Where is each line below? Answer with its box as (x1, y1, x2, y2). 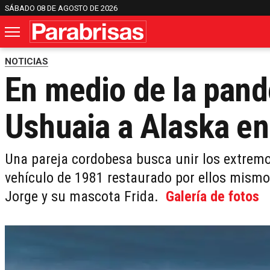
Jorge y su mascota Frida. (5, 188, 166, 206)
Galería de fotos (166, 188, 259, 206)
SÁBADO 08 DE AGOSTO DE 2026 (5, 3, 118, 13)
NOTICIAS (5, 56, 48, 67)
